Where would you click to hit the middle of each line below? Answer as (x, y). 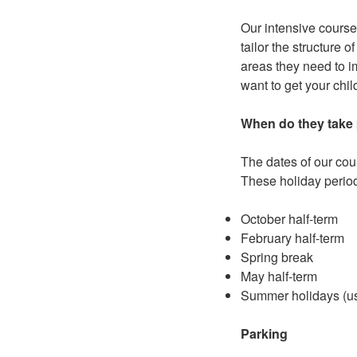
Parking (264, 333)
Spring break (277, 257)
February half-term (292, 238)
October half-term (289, 219)
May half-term (279, 276)
